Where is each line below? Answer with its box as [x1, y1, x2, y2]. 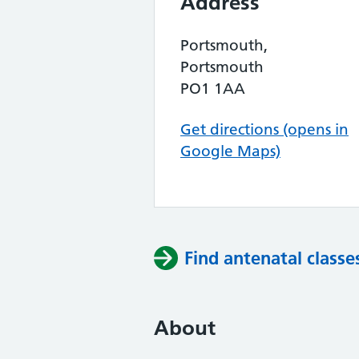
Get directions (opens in [180, 120, 349, 139]
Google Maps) [180, 142, 280, 160]
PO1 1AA [180, 79, 245, 98]
